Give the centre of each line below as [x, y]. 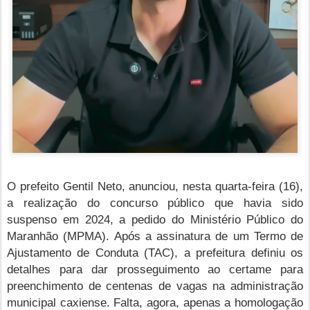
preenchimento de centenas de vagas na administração [155, 285]
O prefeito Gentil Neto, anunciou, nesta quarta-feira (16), [155, 186]
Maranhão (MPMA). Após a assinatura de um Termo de [155, 236]
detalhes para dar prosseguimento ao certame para [155, 269]
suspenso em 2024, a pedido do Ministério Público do [155, 219]
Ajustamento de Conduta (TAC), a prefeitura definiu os [155, 252]
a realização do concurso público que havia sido [155, 202]
